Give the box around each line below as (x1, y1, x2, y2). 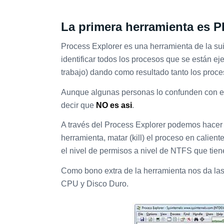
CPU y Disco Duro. (61, 179, 128, 188)
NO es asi (96, 100, 132, 109)
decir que (61, 100, 96, 109)
